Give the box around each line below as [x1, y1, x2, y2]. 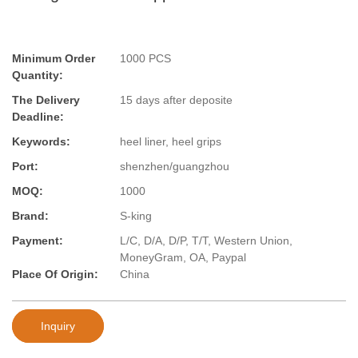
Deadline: [12, 110, 64, 124]
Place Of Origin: [12, 268, 98, 281]
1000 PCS [120, 52, 171, 66]
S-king [120, 209, 152, 223]
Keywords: [12, 135, 70, 149]
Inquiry [41, 319, 75, 332]
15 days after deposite [120, 93, 233, 107]
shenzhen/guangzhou [120, 160, 229, 173]
